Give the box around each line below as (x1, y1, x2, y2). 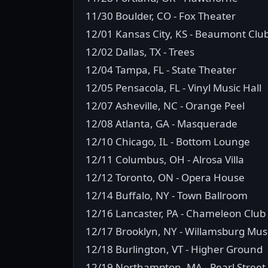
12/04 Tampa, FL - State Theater (86, 63, 236, 77)
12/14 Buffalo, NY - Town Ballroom (86, 188, 248, 202)
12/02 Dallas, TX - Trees (86, 45, 194, 59)
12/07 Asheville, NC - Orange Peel (86, 99, 245, 112)
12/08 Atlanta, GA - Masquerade (86, 117, 237, 130)
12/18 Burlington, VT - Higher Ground (86, 242, 263, 256)
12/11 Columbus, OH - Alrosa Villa (86, 153, 244, 166)
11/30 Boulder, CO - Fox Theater (86, 9, 236, 23)
